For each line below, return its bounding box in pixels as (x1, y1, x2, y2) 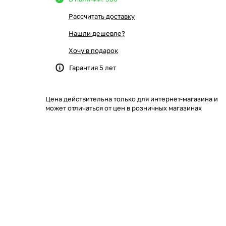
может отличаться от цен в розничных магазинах (45, 104, 202, 112)
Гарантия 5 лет (69, 64, 116, 72)
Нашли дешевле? (69, 29, 125, 37)
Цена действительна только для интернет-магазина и (45, 95, 218, 103)
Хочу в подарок (69, 46, 118, 54)
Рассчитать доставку (69, 12, 135, 20)
